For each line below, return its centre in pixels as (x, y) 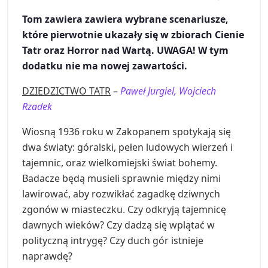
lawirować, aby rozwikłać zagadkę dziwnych (121, 194)
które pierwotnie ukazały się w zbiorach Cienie (133, 35)
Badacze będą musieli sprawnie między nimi (121, 179)
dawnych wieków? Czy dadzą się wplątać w (118, 225)
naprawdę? (47, 256)
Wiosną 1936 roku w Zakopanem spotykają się (127, 132)
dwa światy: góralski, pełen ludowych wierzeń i (127, 147)
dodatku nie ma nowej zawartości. (105, 66)
